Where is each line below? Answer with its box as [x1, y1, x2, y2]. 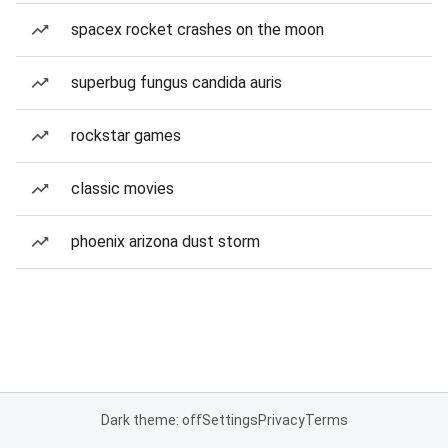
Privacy [257, 412, 305, 428]
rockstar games [71, 126, 181, 145]
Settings [201, 412, 258, 428]
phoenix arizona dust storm [71, 232, 260, 251]
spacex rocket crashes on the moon [71, 20, 324, 39]
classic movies [71, 179, 174, 198]
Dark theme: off [100, 412, 202, 428]
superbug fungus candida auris [71, 73, 282, 92]
